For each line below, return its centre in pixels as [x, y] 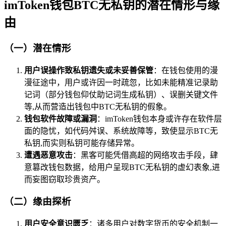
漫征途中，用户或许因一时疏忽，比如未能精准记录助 [121, 82]
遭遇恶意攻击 [48, 155]
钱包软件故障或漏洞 [61, 119]
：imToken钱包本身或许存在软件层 [159, 119]
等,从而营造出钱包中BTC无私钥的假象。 [98, 106]
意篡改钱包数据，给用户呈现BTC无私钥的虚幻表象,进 [122, 167]
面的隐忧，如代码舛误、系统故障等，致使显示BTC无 [121, 131]
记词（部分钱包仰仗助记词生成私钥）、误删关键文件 [121, 94]
